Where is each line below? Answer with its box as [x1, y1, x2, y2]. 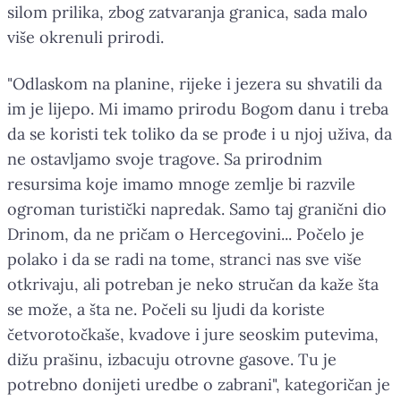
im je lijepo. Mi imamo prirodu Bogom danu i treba [7, 98, 388, 119]
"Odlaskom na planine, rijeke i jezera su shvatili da [7, 73, 382, 94]
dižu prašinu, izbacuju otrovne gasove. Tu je [7, 348, 337, 370]
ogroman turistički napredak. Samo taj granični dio [7, 198, 387, 219]
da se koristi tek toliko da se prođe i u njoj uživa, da [7, 123, 392, 144]
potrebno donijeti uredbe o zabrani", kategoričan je [7, 373, 390, 395]
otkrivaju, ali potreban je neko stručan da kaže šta [7, 273, 379, 294]
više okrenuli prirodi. [7, 26, 164, 47]
